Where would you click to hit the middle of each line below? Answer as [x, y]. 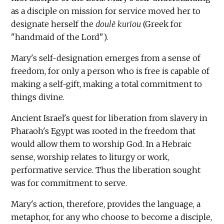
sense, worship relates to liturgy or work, [90, 157]
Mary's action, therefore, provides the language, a [106, 204]
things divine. [38, 97]
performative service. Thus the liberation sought [106, 170]
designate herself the [53, 24]
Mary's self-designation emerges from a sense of [106, 58]
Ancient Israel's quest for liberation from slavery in [109, 118]
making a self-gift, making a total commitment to [107, 84]
